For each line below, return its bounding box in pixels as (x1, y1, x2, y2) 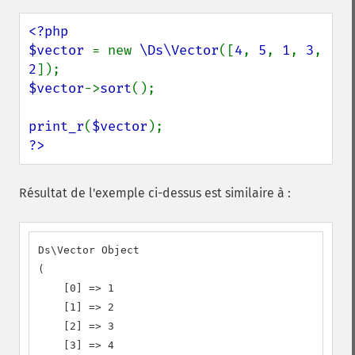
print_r (29, 118, 84, 135)
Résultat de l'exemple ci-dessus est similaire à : (19, 185, 291, 200)
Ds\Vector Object (38, 244, 139, 256)
